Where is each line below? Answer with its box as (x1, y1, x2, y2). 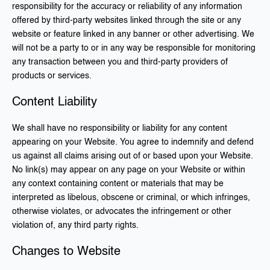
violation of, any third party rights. (12, 221, 139, 230)
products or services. (12, 72, 92, 80)
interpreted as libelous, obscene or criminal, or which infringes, (12, 193, 250, 202)
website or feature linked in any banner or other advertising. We (12, 30, 254, 39)
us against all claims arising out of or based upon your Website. (12, 152, 253, 160)
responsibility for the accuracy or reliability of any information (12, 2, 242, 11)
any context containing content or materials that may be (12, 180, 224, 188)
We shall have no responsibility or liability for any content (12, 124, 227, 133)
